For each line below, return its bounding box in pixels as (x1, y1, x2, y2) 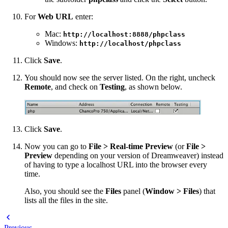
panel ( (121, 187, 145, 196)
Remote (24, 82, 51, 91)
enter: (73, 12, 93, 21)
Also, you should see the (24, 187, 105, 196)
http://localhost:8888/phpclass (63, 30, 185, 38)
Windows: (45, 38, 79, 47)
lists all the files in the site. (24, 196, 108, 205)
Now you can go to (24, 142, 89, 151)
